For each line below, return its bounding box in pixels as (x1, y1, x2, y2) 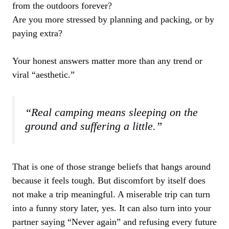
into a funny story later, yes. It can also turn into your (12, 203, 211, 214)
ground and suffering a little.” (25, 120, 162, 132)
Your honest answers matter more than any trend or (12, 55, 202, 66)
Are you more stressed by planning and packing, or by (12, 14, 214, 25)
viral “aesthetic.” (12, 69, 75, 80)
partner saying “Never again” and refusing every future (12, 217, 217, 227)
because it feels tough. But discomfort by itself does (12, 175, 205, 186)
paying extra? (12, 28, 62, 38)
